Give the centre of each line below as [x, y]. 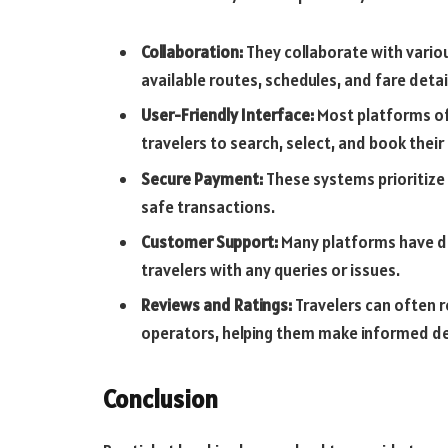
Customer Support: [211, 242]
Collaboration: [193, 52]
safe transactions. [208, 206]
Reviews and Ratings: [216, 305]
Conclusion [160, 398]
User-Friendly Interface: [229, 115]
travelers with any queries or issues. [270, 270]
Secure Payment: [203, 178]
